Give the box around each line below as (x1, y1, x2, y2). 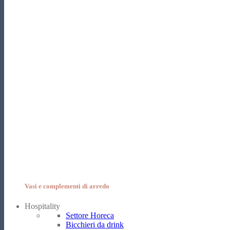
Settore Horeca (66, 211, 114, 220)
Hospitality (25, 202, 60, 211)
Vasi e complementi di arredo (25, 182, 109, 190)
